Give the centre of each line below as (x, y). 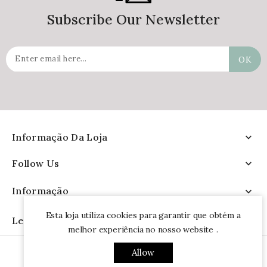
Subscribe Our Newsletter (133, 19)
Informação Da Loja (60, 137)
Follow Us (36, 164)
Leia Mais (35, 220)
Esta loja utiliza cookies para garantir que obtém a (143, 215)
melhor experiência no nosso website (141, 229)
